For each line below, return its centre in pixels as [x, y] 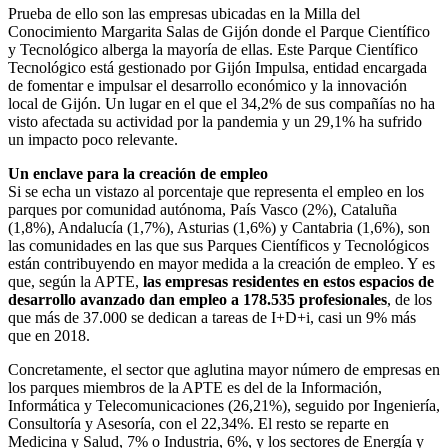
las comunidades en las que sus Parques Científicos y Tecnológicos [218, 245]
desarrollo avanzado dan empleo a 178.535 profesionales [197, 299]
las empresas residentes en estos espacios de [288, 281]
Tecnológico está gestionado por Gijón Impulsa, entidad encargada [217, 67]
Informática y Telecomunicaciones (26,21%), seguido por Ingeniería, [224, 405]
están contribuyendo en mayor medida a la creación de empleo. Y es [221, 263]
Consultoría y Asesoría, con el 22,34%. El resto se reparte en [198, 423]
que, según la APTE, [75, 281]
